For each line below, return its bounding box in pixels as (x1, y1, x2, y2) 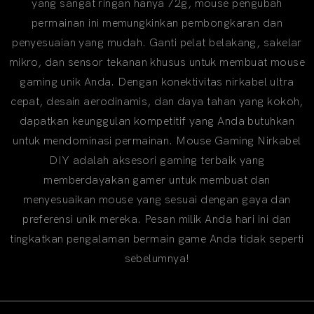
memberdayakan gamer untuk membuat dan (43, 173, 271, 186)
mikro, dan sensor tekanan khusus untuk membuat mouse (8, 55, 306, 69)
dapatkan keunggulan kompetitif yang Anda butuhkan (19, 114, 295, 128)
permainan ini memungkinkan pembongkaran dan (31, 16, 283, 29)
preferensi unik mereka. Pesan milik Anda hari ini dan (22, 212, 292, 226)
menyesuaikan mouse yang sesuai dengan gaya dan (23, 193, 291, 206)
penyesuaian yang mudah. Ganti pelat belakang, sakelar (12, 36, 302, 49)
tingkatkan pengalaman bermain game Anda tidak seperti (10, 232, 304, 245)
